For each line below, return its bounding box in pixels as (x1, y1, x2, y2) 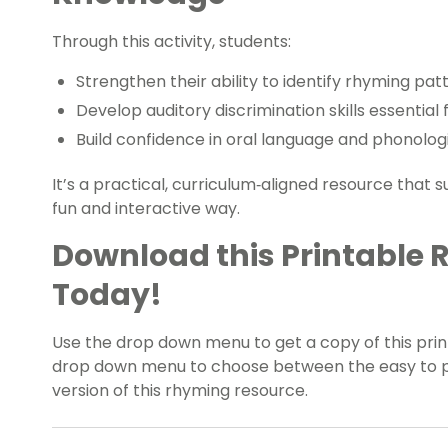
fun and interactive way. (52, 197, 240, 221)
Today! (52, 274, 162, 317)
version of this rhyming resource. (52, 379, 308, 403)
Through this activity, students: (52, 30, 291, 54)
